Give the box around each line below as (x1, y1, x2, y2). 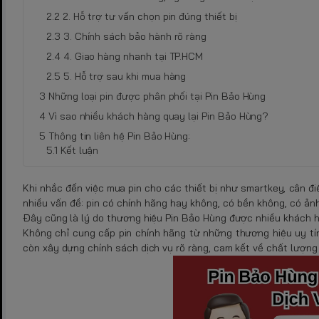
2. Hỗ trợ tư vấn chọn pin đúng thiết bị (62, 10, 237, 23)
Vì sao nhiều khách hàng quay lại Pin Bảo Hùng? (48, 110, 269, 123)
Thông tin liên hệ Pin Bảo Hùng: (48, 130, 191, 143)
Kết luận (60, 144, 99, 157)
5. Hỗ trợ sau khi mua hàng (63, 70, 187, 83)
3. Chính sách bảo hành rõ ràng (63, 30, 207, 43)
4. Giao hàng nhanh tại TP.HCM (63, 50, 204, 63)
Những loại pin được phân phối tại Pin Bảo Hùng (48, 90, 266, 103)
